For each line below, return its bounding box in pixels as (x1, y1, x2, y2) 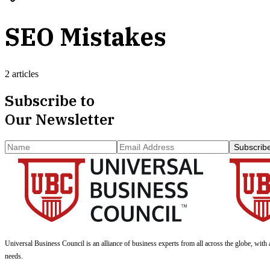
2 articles (5, 68, 39, 79)
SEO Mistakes (5, 20, 166, 52)
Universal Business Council (5, 239, 84, 248)
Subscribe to (5, 90, 95, 110)
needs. (5, 251, 23, 260)
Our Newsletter (5, 109, 115, 129)
